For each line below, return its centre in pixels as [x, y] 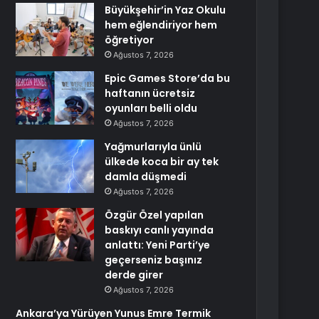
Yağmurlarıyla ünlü [153, 147]
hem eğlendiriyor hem [161, 25]
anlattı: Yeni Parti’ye [158, 245]
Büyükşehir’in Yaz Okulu [166, 10]
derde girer [134, 275]
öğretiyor [130, 40]
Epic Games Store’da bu [168, 78]
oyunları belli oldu [151, 108]
